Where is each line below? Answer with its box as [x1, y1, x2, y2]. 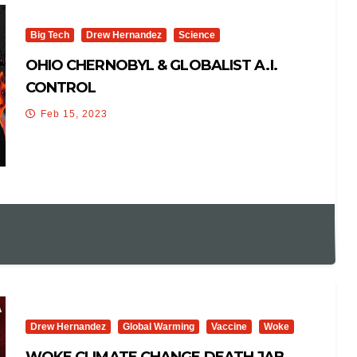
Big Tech [29, 29, 69, 41]
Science [178, 29, 215, 41]
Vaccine [210, 321, 247, 333]
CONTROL [25, 78, 96, 96]
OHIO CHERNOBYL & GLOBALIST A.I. [25, 56, 277, 74]
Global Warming [122, 321, 194, 333]
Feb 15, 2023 [40, 108, 108, 120]
